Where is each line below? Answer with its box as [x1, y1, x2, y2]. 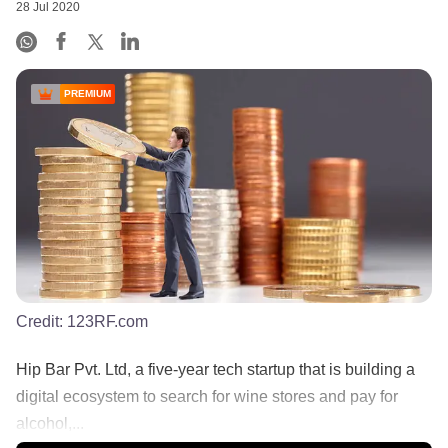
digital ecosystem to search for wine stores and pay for [16, 387, 398, 405]
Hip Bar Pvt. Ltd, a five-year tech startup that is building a [16, 360, 415, 378]
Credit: [16, 312, 67, 330]
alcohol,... [16, 414, 84, 432]
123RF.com [67, 312, 148, 330]
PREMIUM [64, 88, 111, 100]
